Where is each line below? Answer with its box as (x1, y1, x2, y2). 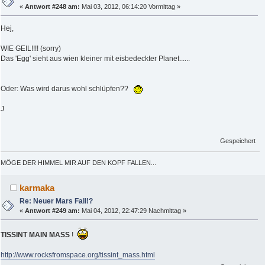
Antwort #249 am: (25, 206, 80, 214)
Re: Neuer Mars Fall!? (20, 196, 93, 205)
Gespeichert (220, 137, 256, 144)
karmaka (20, 182, 55, 193)
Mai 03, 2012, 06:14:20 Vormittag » (80, 2, 181, 10)
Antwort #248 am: (25, 2, 80, 10)
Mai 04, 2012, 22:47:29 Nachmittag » (80, 206, 187, 214)
